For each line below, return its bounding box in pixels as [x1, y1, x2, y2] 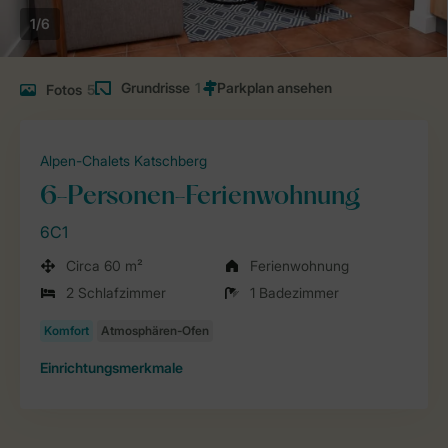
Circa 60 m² [66, 257, 143, 274]
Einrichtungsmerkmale [40, 359, 183, 376]
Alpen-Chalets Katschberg [40, 152, 207, 169]
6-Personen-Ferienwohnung [40, 185, 360, 210]
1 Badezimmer [250, 284, 339, 301]
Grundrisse [121, 79, 190, 96]
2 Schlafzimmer [66, 284, 166, 301]
